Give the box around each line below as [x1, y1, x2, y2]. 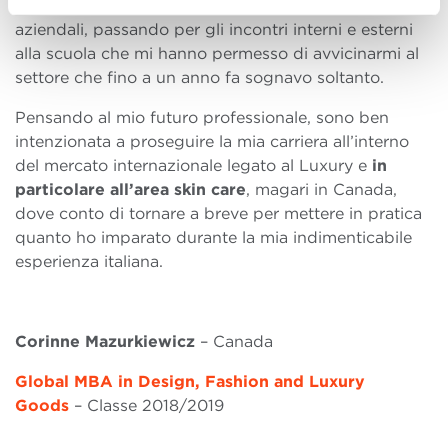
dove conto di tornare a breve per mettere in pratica [15, 204, 422, 224]
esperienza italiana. [15, 252, 163, 272]
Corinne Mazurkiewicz [15, 332, 200, 352]
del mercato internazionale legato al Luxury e [15, 156, 372, 176]
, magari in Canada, [246, 180, 397, 200]
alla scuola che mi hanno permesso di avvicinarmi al [15, 44, 419, 64]
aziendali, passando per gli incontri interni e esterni [15, 20, 413, 40]
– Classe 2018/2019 [74, 396, 224, 416]
